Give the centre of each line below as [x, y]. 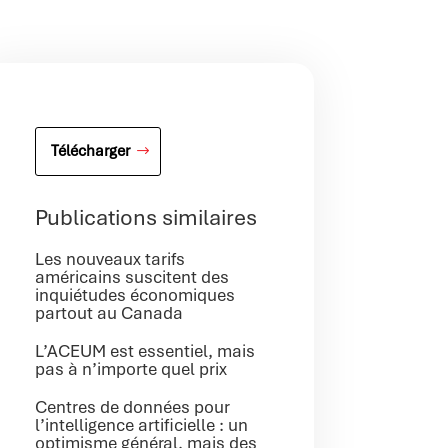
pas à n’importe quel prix [131, 368]
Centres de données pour [133, 406]
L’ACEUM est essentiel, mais [145, 350]
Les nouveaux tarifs [110, 258]
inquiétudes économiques [135, 294]
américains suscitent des [132, 276]
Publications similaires [146, 217]
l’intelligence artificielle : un [142, 424]
